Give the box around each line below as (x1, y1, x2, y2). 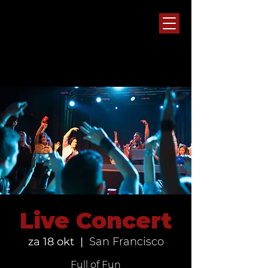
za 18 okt (28, 235, 74, 248)
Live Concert (20, 207, 172, 234)
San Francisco (89, 235, 164, 248)
